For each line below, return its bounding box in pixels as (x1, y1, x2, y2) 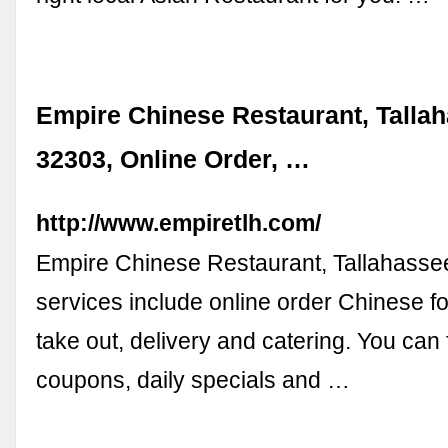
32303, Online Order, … (36, 145, 311, 173)
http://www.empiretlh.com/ (36, 209, 322, 236)
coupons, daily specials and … (36, 366, 351, 393)
